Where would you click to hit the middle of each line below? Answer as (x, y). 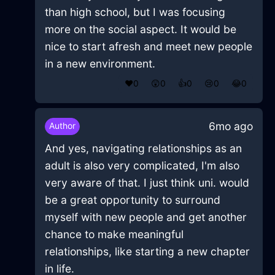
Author (62, 126)
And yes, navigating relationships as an (143, 149)
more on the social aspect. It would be (140, 29)
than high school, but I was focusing (135, 12)
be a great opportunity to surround (132, 200)
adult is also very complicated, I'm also (142, 166)
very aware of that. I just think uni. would (147, 183)
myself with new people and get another (145, 217)
